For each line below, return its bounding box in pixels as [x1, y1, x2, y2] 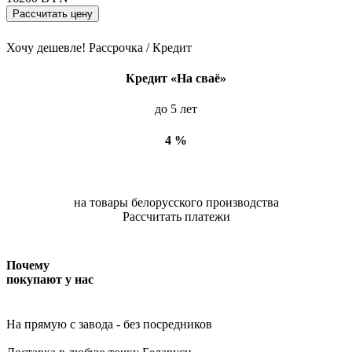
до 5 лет [155, 102, 197, 116]
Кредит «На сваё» [126, 71, 226, 86]
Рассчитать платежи [122, 210, 230, 224]
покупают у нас [6, 272, 93, 286]
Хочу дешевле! [6, 40, 86, 54]
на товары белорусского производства [73, 196, 279, 210]
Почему [6, 258, 49, 272]
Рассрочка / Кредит [89, 40, 192, 54]
